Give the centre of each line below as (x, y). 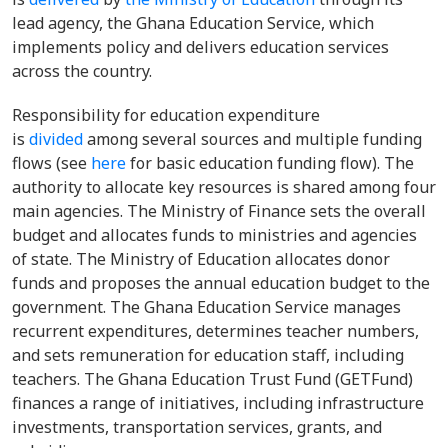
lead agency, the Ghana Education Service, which (193, 23)
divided (56, 139)
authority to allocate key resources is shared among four (224, 187)
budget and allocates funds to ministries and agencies (214, 235)
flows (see (51, 163)
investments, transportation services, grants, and (197, 427)
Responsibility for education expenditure (166, 115)
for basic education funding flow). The (270, 163)
